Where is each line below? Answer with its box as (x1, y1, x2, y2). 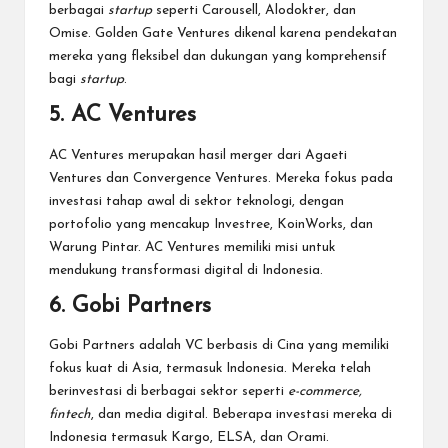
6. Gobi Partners (49, 294, 211, 318)
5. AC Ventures (49, 104, 196, 128)
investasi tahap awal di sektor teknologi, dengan (49, 194, 344, 208)
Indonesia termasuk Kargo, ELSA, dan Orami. (49, 431, 329, 445)
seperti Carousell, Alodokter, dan (156, 4, 356, 18)
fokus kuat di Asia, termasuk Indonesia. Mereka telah (49, 362, 371, 376)
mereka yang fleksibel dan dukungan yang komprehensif (49, 50, 387, 64)
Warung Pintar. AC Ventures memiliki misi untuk (49, 240, 335, 254)
